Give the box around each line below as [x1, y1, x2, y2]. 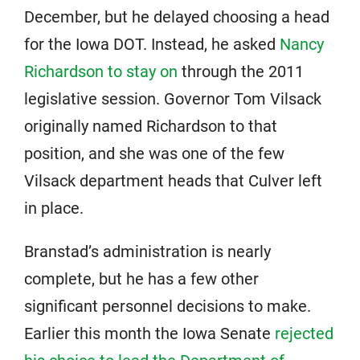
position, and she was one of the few [24, 144, 284, 163]
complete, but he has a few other [24, 269, 259, 288]
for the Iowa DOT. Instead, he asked [24, 35, 280, 54]
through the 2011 [178, 62, 304, 81]
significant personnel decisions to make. [24, 297, 311, 316]
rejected [275, 324, 333, 343]
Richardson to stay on [24, 62, 178, 81]
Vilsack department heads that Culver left [24, 171, 322, 190]
